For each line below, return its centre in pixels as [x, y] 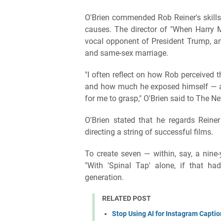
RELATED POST [127, 198]
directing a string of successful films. [149, 132]
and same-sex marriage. [127, 53]
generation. [104, 177]
